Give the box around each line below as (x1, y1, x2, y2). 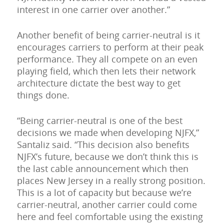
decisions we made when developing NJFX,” (16, 126, 199, 139)
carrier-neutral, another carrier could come (16, 198, 197, 211)
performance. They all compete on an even (16, 53, 197, 65)
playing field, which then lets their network (16, 65, 195, 77)
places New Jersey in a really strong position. (16, 174, 205, 187)
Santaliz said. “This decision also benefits (16, 138, 189, 151)
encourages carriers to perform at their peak (16, 41, 203, 53)
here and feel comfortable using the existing (16, 210, 203, 223)
